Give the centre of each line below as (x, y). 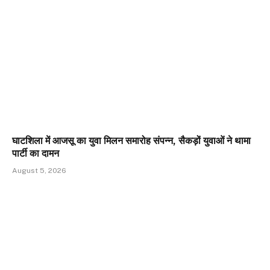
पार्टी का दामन (36, 153)
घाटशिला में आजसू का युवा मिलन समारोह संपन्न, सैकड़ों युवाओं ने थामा (131, 140)
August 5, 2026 (39, 170)
